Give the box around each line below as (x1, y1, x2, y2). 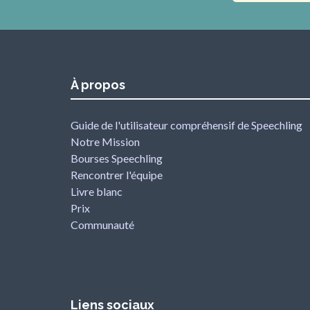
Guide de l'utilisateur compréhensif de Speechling (71, 118, 302, 131)
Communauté (71, 218, 134, 231)
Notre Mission (71, 135, 140, 148)
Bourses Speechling (71, 152, 163, 165)
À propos (71, 77, 125, 92)
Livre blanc (71, 185, 122, 198)
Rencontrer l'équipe (71, 168, 163, 181)
